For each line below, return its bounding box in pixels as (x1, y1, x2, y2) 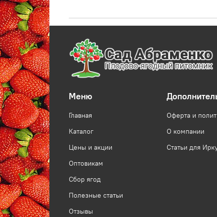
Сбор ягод (69, 175, 101, 184)
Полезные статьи (69, 191, 123, 200)
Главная (69, 111, 92, 120)
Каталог (69, 127, 93, 136)
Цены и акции (69, 143, 112, 152)
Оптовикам (69, 159, 103, 168)
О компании (167, 127, 204, 136)
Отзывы (69, 207, 93, 216)
